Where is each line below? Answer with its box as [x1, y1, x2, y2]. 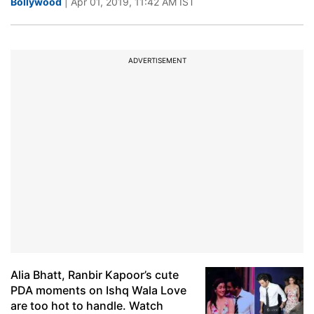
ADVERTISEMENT [128, 56, 186, 64]
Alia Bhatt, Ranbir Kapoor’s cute [11, 268, 179, 282]
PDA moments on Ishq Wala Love [11, 283, 186, 297]
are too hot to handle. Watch [11, 299, 163, 313]
